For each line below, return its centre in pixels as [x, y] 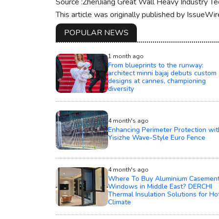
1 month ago [126, 56]
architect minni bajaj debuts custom [162, 73]
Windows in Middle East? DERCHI [160, 187]
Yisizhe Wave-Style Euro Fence [156, 138]
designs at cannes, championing [157, 81]
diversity [121, 89]
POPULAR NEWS [96, 33]
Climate [119, 202]
